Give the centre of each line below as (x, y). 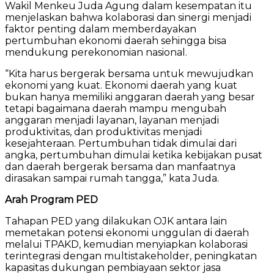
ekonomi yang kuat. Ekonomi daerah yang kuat (121, 85)
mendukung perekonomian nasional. (96, 52)
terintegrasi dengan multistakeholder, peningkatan (131, 256)
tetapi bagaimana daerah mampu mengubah (116, 108)
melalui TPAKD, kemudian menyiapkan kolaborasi (126, 244)
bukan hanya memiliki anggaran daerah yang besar (130, 97)
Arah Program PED (51, 199)
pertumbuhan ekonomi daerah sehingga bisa (116, 40)
